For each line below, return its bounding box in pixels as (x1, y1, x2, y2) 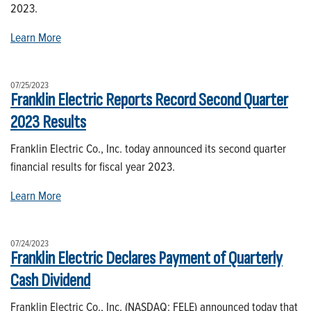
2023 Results (10, 111, 86, 133)
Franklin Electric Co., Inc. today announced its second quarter (10, 139, 286, 157)
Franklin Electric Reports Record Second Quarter (10, 89, 288, 111)
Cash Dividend (10, 269, 90, 292)
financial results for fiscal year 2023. (10, 157, 175, 175)
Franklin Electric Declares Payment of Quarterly (10, 247, 283, 269)
